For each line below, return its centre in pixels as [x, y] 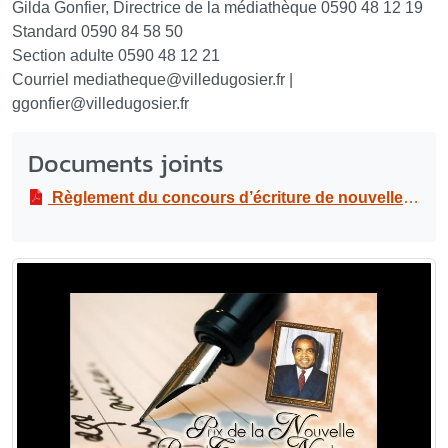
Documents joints [126, 163]
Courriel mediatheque [89, 80]
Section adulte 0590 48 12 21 [116, 56]
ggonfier [41, 104]
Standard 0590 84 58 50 [97, 32]
